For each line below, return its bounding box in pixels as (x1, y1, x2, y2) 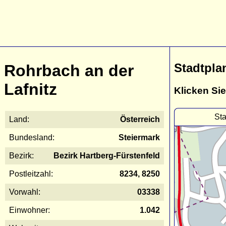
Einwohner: (9, 205, 50, 214)
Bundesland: (9, 133, 54, 142)
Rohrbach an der (4, 62, 134, 80)
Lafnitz (4, 80, 57, 99)
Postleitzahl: (9, 169, 53, 178)
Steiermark (119, 133, 160, 142)
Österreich (120, 115, 160, 124)
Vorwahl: (9, 187, 40, 196)
